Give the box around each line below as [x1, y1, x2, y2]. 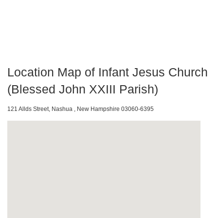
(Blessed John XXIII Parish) [7, 82, 158, 96]
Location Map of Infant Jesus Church [7, 65, 208, 79]
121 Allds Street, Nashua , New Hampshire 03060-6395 [7, 106, 154, 112]
